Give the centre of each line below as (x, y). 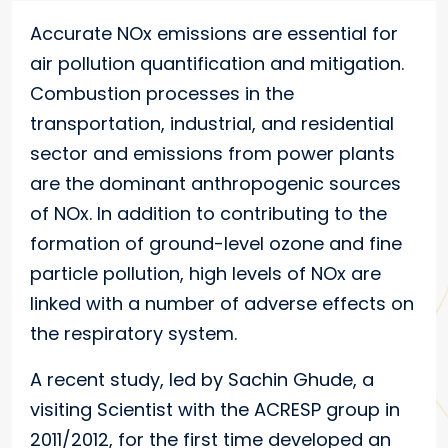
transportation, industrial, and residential (212, 123)
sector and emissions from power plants (212, 153)
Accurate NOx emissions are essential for (214, 33)
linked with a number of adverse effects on (222, 303)
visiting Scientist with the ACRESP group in (215, 409)
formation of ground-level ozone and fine (216, 243)
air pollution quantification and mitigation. (217, 63)
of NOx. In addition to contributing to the (208, 213)
